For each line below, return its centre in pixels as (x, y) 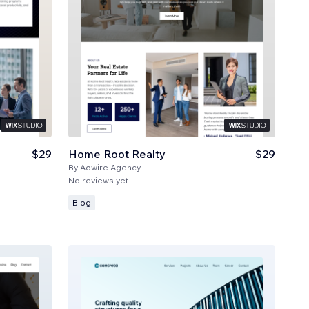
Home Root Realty (117, 153)
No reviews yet (99, 180)
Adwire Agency (111, 167)
